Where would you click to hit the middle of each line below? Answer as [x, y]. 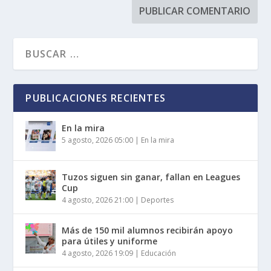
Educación [159, 253]
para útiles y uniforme [110, 241]
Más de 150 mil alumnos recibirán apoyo [148, 230]
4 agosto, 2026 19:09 [98, 253]
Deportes [158, 200]
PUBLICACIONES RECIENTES [96, 98]
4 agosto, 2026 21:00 [98, 200]
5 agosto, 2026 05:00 [98, 140]
